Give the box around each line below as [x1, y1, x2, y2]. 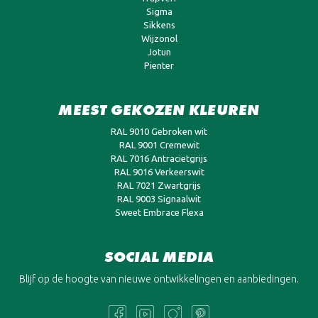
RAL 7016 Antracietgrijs [111, 153, 207, 163]
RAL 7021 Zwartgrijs [117, 180, 201, 190]
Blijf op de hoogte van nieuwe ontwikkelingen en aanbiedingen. [19, 273, 299, 285]
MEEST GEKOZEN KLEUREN [58, 99, 260, 119]
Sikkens [143, 19, 175, 30]
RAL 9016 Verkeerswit [114, 166, 204, 177]
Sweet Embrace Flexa [114, 207, 204, 217]
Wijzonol [141, 33, 177, 43]
